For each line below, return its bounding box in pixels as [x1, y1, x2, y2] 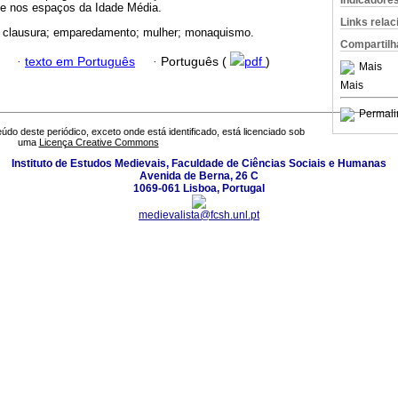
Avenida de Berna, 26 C [139, 170, 259, 183]
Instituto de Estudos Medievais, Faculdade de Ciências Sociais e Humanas [12, 157, 386, 171]
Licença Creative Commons [38, 137, 159, 148]
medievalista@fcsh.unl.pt [139, 209, 259, 222]
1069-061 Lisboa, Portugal [133, 182, 265, 195]
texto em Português [25, 54, 135, 68]
